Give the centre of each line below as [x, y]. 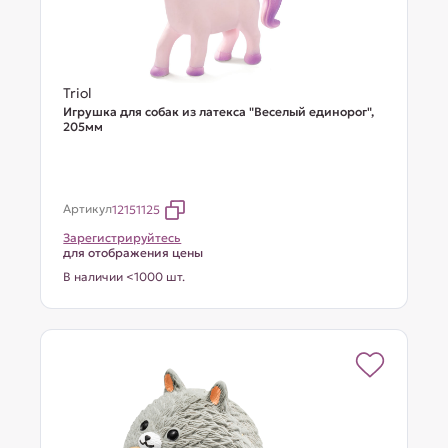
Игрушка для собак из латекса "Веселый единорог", [219, 111]
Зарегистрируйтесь [122, 237]
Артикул [88, 208]
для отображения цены [133, 252]
